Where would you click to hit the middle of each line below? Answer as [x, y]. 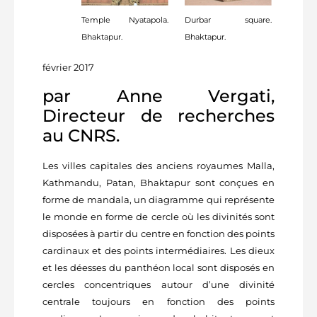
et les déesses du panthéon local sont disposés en [158, 267]
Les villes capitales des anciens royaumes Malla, [158, 165]
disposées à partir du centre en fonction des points [158, 233]
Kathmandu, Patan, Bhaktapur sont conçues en [158, 182]
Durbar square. [228, 20]
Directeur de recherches [158, 115]
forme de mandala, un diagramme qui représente [158, 199]
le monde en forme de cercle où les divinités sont [158, 216]
